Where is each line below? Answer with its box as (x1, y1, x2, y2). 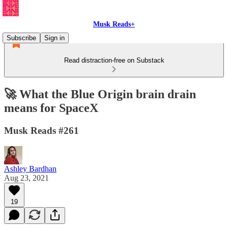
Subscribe (7, 34, 36, 42)
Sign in (44, 34, 65, 42)
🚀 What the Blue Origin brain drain (4, 87, 196, 101)
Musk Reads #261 (4, 125, 79, 136)
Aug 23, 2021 (4, 173, 49, 182)
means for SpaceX (4, 101, 98, 115)
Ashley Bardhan (4, 164, 56, 173)
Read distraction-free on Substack (64, 56, 164, 64)
